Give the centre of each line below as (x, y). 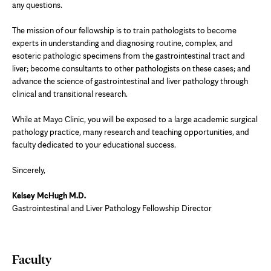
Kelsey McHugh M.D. (49, 195)
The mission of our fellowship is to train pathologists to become (124, 30)
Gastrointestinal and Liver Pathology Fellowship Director (112, 208)
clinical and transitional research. (70, 93)
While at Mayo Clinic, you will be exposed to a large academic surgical (135, 119)
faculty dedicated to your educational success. (94, 144)
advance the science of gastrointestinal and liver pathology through (130, 81)
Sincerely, (29, 170)
